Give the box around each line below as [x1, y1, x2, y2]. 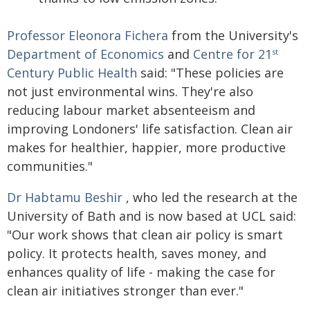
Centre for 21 [193, 46, 272, 62]
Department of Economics [7, 46, 164, 62]
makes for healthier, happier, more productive [7, 139, 286, 156]
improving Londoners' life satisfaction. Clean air [7, 120, 293, 137]
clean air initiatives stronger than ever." [7, 282, 244, 299]
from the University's [168, 27, 298, 44]
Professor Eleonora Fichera [7, 27, 168, 44]
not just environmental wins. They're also [7, 83, 253, 100]
